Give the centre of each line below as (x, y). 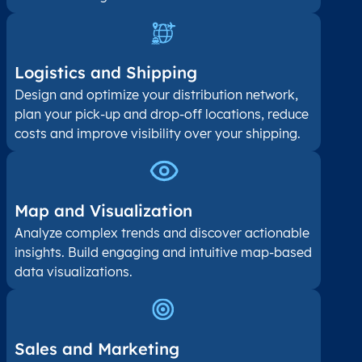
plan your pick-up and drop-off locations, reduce (162, 114)
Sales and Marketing (97, 349)
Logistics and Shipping (106, 72)
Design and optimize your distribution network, (156, 94)
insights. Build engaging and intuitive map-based (163, 253)
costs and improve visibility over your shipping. (158, 133)
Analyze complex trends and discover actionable (162, 233)
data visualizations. (74, 272)
